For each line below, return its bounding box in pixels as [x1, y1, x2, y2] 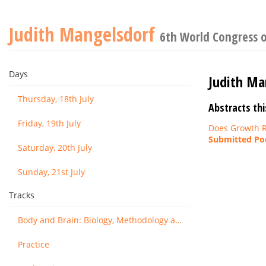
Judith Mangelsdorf [9, 21, 160, 47]
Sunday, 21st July [18, 166, 85, 178]
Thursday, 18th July [18, 93, 94, 104]
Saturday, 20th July [18, 142, 92, 153]
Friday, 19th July [18, 118, 81, 129]
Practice [18, 239, 49, 250]
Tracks [9, 189, 34, 201]
